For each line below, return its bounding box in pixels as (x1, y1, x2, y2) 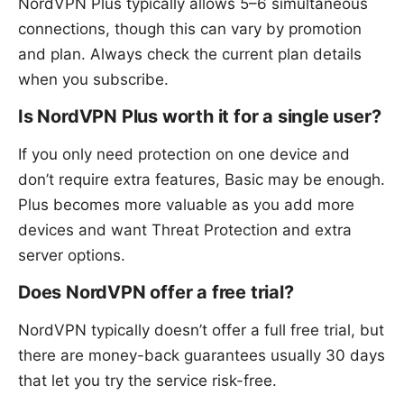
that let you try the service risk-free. (18, 371, 277, 390)
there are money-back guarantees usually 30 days (18, 345, 385, 364)
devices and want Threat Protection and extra (18, 220, 352, 239)
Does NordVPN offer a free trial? (18, 280, 294, 303)
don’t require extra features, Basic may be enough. (18, 170, 385, 188)
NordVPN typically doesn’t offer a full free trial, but (18, 320, 384, 339)
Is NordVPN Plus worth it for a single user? (18, 105, 381, 127)
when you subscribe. (18, 69, 169, 88)
